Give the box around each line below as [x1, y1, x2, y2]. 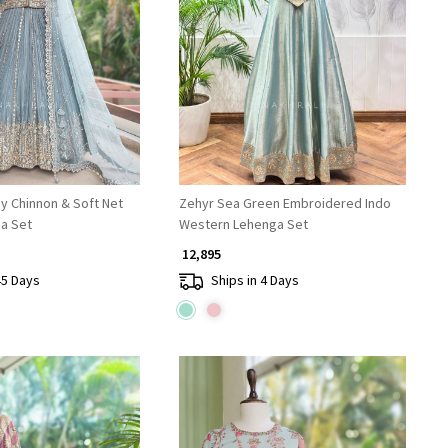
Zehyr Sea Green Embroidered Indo [178, 193, 391, 212]
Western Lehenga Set [178, 214, 308, 233]
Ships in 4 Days [210, 271, 299, 290]
